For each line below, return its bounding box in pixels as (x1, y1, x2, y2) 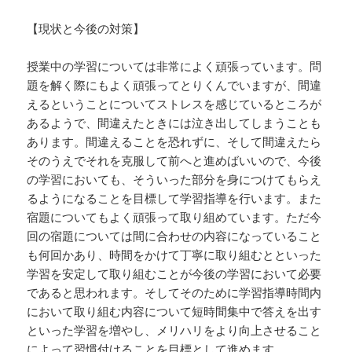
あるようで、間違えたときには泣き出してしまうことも (27, 115, 322, 131)
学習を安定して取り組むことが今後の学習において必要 (27, 266, 322, 282)
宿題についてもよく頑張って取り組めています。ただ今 (27, 209, 322, 225)
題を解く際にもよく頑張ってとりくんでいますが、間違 (27, 77, 322, 93)
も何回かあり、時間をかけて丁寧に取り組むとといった (27, 247, 322, 263)
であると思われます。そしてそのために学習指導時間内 (27, 284, 322, 301)
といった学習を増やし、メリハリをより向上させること (27, 322, 322, 339)
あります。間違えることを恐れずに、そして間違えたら (27, 134, 322, 150)
